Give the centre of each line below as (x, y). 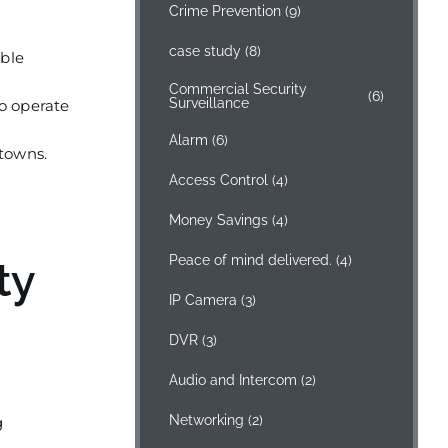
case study (205, 51)
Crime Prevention (225, 11)
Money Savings (219, 220)
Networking (207, 420)
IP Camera (203, 300)
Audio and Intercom (233, 380)
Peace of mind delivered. (251, 260)
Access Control (219, 180)
